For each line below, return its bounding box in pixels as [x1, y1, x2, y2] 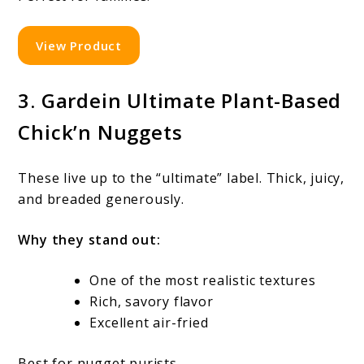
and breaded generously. [18, 189, 184, 208]
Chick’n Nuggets [18, 118, 183, 145]
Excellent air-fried [89, 313, 209, 331]
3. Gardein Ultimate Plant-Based [18, 86, 342, 114]
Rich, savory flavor [89, 292, 214, 310]
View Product [36, 37, 122, 54]
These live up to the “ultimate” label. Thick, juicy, [18, 168, 345, 187]
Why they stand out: [18, 230, 161, 249]
